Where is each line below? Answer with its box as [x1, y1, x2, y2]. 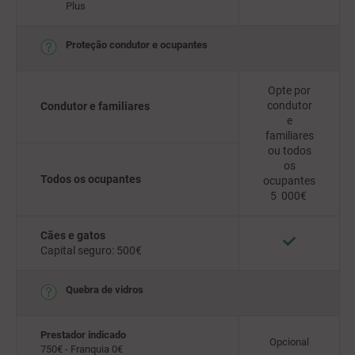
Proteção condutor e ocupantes [66, 39, 208, 51]
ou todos [267, 144, 311, 157]
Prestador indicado [40, 329, 126, 341]
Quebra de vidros [66, 284, 143, 296]
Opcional [269, 336, 309, 348]
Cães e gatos [40, 229, 105, 242]
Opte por [268, 84, 311, 97]
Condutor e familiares [40, 100, 150, 113]
